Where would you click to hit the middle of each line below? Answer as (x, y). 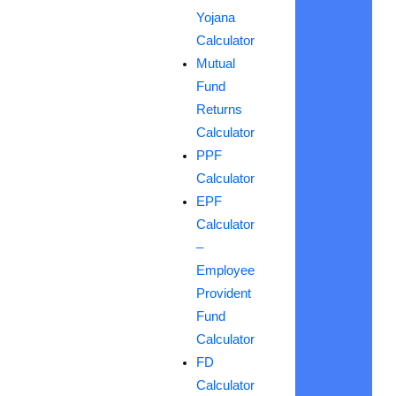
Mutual (215, 63)
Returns (219, 109)
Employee (225, 270)
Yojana (215, 17)
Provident (223, 293)
